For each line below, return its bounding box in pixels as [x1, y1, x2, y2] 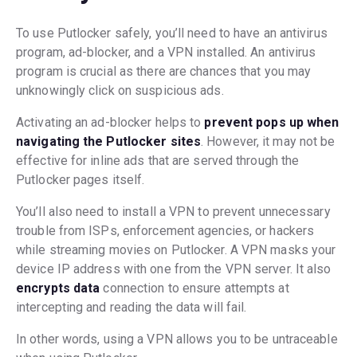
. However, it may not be [201, 134, 335, 150]
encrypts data [16, 280, 104, 296]
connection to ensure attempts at [103, 280, 289, 296]
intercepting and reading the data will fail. [16, 300, 250, 316]
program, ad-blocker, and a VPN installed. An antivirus [16, 45, 316, 61]
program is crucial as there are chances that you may [16, 64, 312, 80]
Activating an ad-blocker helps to [16, 115, 205, 131]
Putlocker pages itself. [16, 172, 148, 188]
